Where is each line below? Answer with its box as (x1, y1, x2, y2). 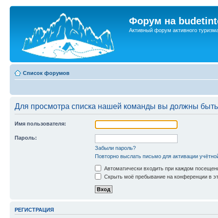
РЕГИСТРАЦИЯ (15, 207, 54, 213)
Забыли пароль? (95, 145, 136, 151)
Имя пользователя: (15, 121, 66, 127)
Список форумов (23, 70, 70, 76)
